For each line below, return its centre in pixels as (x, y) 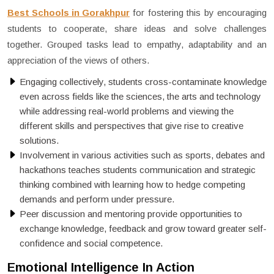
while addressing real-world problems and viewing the (127, 111)
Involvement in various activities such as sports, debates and (142, 155)
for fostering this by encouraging (198, 13)
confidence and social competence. (91, 243)
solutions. (40, 141)
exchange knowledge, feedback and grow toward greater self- (143, 229)
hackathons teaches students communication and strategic (138, 170)
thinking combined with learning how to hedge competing (132, 185)
